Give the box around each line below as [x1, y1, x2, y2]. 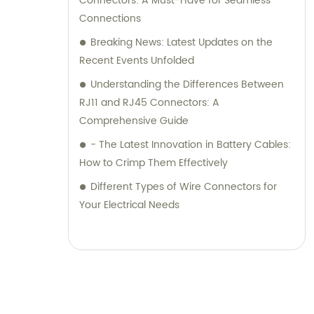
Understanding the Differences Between [90, 76, 284, 93]
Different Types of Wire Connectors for [90, 179, 277, 196]
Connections [79, 11, 141, 27]
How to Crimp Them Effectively [79, 155, 228, 172]
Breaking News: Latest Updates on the [90, 34, 273, 51]
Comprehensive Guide [79, 113, 189, 130]
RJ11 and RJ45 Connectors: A [79, 95, 219, 111]
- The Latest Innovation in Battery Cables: [90, 137, 291, 153]
